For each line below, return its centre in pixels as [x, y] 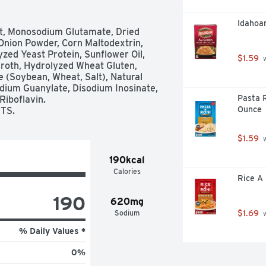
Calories [127, 171]
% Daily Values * [52, 231]
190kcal [127, 160]
